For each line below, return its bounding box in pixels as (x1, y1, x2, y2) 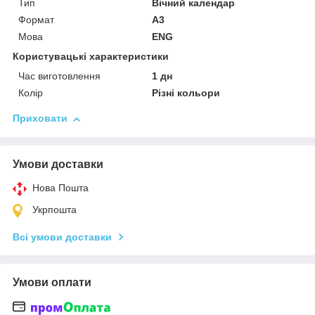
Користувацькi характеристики (13, 51, 169, 63)
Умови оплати (13, 276, 91, 289)
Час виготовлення (18, 70, 101, 82)
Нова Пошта (32, 182, 89, 194)
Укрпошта (32, 204, 77, 216)
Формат (18, 14, 54, 26)
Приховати (13, 112, 67, 124)
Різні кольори (152, 87, 221, 99)
